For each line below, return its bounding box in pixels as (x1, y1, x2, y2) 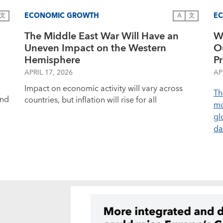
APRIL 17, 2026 (24, 67, 73, 79)
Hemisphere (24, 52, 80, 69)
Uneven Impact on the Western (24, 40, 166, 57)
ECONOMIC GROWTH (24, 9, 99, 22)
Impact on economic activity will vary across (24, 82, 183, 96)
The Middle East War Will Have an (24, 28, 179, 45)
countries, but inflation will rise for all (24, 93, 157, 107)
